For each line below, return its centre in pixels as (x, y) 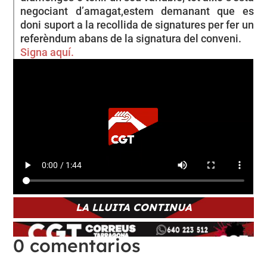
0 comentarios (77, 246)
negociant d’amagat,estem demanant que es (137, 11)
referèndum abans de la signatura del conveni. (131, 38)
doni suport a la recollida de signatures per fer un (137, 24)
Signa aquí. (47, 52)
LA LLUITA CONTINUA (133, 207)
